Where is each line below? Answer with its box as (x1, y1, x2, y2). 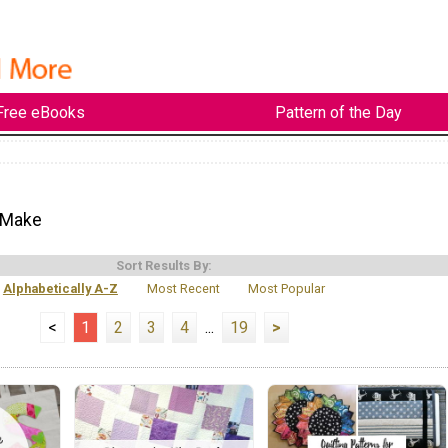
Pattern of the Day (274, 102, 402, 122)
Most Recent (146, 280, 220, 296)
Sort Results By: (116, 257, 212, 273)
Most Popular (248, 280, 326, 296)
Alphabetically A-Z (2, 280, 118, 296)
